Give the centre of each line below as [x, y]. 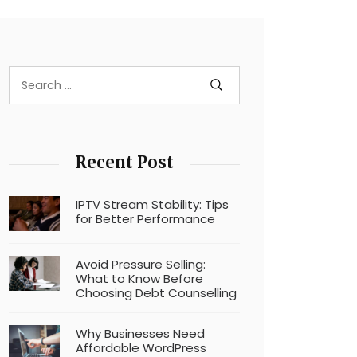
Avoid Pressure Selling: [141, 264]
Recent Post [124, 162]
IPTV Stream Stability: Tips [152, 204]
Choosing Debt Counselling [156, 293]
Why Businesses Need [140, 333]
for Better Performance [145, 219]
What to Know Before [139, 279]
